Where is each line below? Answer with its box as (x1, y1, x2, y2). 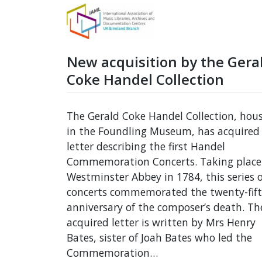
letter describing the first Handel (67, 139, 225, 154)
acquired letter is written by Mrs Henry (67, 215, 256, 230)
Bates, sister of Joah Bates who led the (67, 230, 252, 245)
